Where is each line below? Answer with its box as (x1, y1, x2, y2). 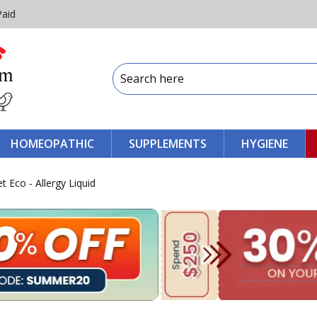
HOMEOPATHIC (11, 135, 94, 151)
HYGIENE (241, 135, 288, 151)
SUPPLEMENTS (129, 135, 207, 151)
